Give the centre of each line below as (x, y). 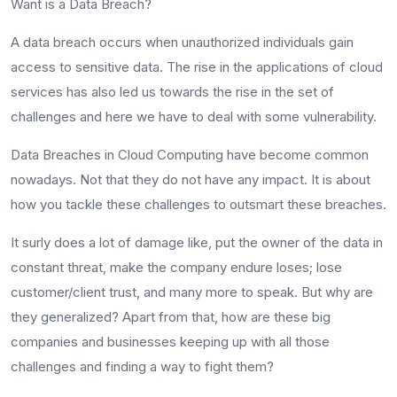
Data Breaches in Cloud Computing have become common (190, 154)
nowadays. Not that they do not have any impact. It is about (191, 179)
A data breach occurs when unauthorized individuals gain (182, 42)
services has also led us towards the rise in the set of (172, 91)
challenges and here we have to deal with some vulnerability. (194, 116)
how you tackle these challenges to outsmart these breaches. (198, 204)
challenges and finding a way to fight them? (142, 366)
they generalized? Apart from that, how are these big (171, 316)
